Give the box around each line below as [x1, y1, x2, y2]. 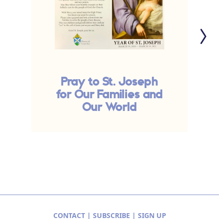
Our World [82, 101, 137, 114]
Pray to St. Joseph [61, 76, 158, 89]
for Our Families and [56, 88, 163, 102]
